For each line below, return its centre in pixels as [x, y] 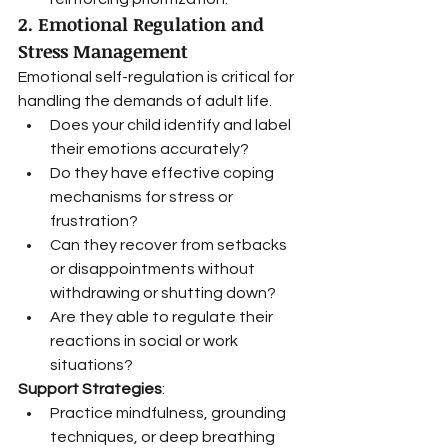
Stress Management [103, 51]
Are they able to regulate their [163, 317]
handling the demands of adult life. [145, 101]
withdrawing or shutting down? [163, 293]
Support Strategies [90, 389]
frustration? [94, 221]
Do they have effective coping [163, 173]
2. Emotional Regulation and [143, 24]
